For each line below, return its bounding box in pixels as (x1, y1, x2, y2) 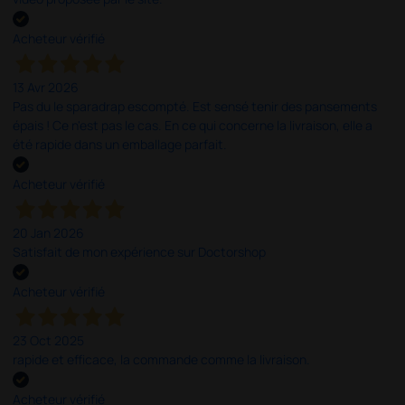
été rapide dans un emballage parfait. (13, 135, 228, 153)
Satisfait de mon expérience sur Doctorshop (13, 243, 267, 261)
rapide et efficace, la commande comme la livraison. (13, 351, 311, 369)
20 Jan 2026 (13, 224, 85, 242)
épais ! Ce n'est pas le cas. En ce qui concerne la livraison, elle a (13, 116, 373, 134)
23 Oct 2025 (13, 332, 85, 350)
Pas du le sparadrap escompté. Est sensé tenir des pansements (13, 97, 378, 115)
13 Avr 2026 (13, 78, 80, 96)
